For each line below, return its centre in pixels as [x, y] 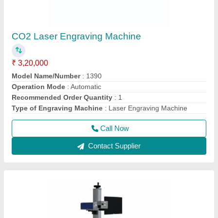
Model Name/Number [46, 76]
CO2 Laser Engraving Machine [76, 36]
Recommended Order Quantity [62, 97]
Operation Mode [38, 87]
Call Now [114, 128]
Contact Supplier [113, 146]
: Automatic [83, 87]
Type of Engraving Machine [57, 108]
